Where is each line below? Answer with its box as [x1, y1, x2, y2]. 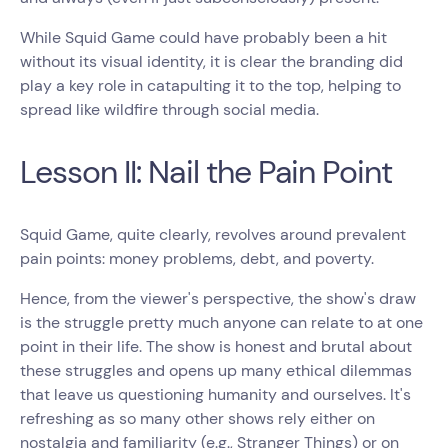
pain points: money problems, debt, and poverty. [20, 248, 378, 269]
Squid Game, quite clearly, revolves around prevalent [20, 224, 406, 245]
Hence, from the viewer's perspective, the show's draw [20, 288, 416, 309]
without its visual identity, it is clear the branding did [20, 51, 403, 72]
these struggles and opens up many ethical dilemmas [20, 360, 412, 381]
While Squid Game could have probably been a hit [20, 27, 387, 48]
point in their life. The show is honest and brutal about [20, 336, 412, 357]
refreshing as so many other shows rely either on [20, 408, 375, 429]
